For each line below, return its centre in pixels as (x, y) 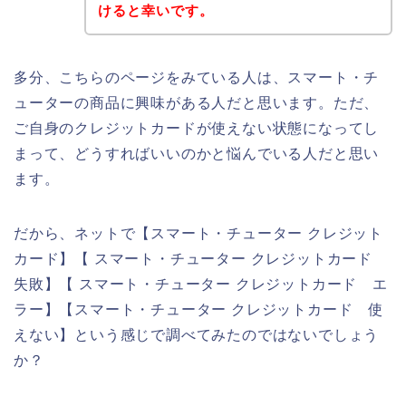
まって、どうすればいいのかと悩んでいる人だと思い (197, 153)
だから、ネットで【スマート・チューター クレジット (198, 233)
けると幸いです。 (155, 10)
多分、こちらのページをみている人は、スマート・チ (197, 77)
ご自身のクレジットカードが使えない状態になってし (197, 128)
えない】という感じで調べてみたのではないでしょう (197, 334)
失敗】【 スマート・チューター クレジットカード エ (201, 284)
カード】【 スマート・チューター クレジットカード (201, 258)
